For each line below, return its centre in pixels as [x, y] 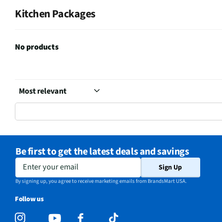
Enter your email [44, 166]
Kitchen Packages [55, 14]
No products [37, 47]
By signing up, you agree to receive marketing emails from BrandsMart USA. [101, 181]
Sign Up [170, 168]
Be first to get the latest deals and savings [102, 152]
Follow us [29, 199]
